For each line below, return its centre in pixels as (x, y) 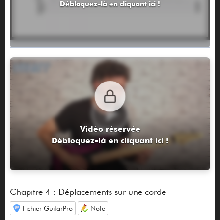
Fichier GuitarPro (47, 208)
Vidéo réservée (110, 129)
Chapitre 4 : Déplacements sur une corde (88, 192)
